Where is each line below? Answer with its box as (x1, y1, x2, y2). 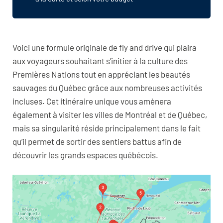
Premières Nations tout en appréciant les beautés (12, 69, 190, 80)
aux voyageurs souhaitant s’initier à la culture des (12, 56, 188, 66)
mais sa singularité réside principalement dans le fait (12, 123, 201, 133)
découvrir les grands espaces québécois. (12, 150, 160, 160)
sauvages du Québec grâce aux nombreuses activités (12, 83, 202, 93)
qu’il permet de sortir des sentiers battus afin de (12, 136, 182, 147)
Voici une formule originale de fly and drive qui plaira (12, 42, 197, 53)
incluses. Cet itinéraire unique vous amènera (12, 96, 171, 107)
